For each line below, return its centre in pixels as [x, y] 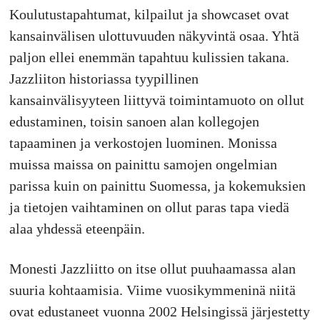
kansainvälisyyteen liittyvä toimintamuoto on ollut [156, 100]
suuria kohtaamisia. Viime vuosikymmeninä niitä [152, 290]
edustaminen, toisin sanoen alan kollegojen [134, 122]
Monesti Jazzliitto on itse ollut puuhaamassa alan [152, 269]
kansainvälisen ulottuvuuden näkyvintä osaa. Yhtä [154, 36]
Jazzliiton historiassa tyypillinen [104, 79]
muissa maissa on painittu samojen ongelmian [143, 165]
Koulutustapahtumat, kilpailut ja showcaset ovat [149, 15]
